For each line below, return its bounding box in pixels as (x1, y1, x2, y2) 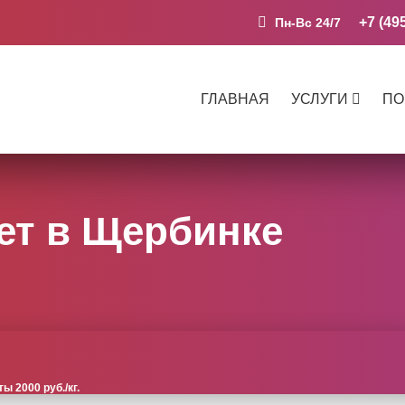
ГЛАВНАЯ (201, 91, 269, 107)
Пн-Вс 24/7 (271, 15, 341, 30)
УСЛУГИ (291, 91, 348, 107)
